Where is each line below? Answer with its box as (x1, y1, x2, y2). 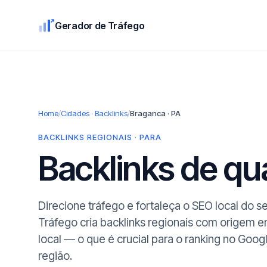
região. (38, 249, 72, 263)
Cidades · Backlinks (61, 108, 128, 118)
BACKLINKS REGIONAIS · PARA (38, 132, 162, 142)
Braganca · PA (130, 108, 181, 118)
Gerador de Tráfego (55, 19, 145, 32)
